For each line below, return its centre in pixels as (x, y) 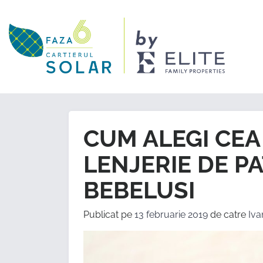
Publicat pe (109, 215)
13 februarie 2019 (171, 215)
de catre (228, 215)
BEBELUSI (139, 190)
